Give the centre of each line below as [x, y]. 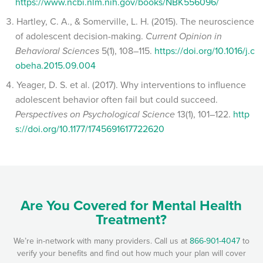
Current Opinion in [184, 36]
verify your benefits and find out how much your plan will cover [131, 254]
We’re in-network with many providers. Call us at [101, 241]
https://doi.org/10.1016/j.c [205, 50]
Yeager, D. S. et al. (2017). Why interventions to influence [131, 85]
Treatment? [131, 220]
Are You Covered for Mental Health [131, 206]
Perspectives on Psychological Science [95, 114]
